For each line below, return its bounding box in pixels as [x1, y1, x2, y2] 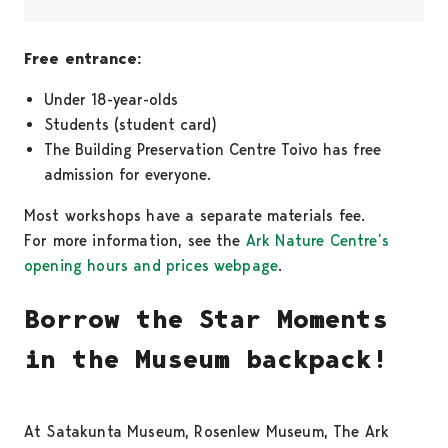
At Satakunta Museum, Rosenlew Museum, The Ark [24, 422, 390, 442]
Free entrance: [24, 48, 142, 68]
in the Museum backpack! [24, 343, 388, 376]
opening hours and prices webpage [24, 255, 279, 275]
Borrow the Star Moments [24, 303, 388, 336]
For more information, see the [24, 230, 246, 250]
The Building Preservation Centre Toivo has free [44, 139, 381, 159]
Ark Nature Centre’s [245, 230, 389, 250]
